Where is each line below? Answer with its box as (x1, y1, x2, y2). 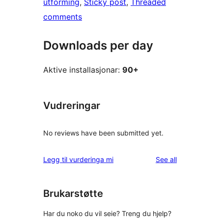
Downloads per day (43, 38, 153, 53)
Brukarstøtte (43, 187, 103, 199)
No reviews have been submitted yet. (43, 128, 164, 137)
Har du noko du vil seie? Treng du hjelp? (43, 209, 171, 218)
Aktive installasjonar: (43, 65, 122, 75)
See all (156, 155, 177, 164)
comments (43, 12, 82, 22)
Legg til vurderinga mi (43, 155, 113, 164)
